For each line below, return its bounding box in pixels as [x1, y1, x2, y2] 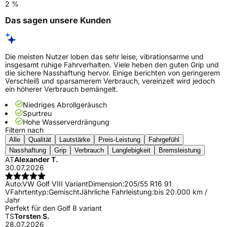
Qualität [28, 136, 51, 144]
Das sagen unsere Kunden [5, 15, 111, 25]
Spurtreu [23, 109, 52, 118]
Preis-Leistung [98, 136, 140, 144]
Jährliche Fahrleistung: [80, 187, 154, 197]
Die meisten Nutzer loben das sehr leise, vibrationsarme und [5, 52, 204, 61]
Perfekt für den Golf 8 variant [5, 204, 102, 213]
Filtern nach [5, 126, 44, 135]
